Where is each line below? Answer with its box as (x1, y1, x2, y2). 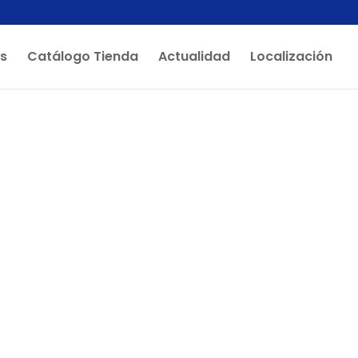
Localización (250, 47, 332, 66)
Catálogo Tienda (27, 47, 138, 66)
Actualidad (158, 47, 230, 66)
